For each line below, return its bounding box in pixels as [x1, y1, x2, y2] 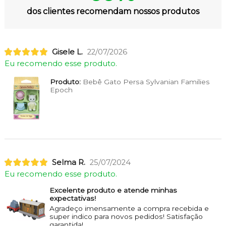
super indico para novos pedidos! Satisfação [49, 212, 203, 220]
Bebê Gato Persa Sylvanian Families [80, 77, 210, 86]
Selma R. [51, 157, 85, 167]
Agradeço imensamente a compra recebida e [49, 204, 209, 212]
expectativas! [49, 194, 96, 202]
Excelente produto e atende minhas [49, 186, 177, 194]
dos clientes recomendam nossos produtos [26, 7, 199, 17]
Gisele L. [51, 47, 83, 56]
